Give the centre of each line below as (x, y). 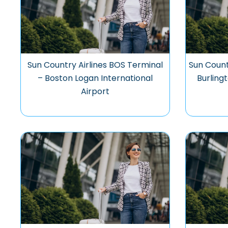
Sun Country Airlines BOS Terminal (95, 65)
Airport (95, 91)
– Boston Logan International (95, 78)
